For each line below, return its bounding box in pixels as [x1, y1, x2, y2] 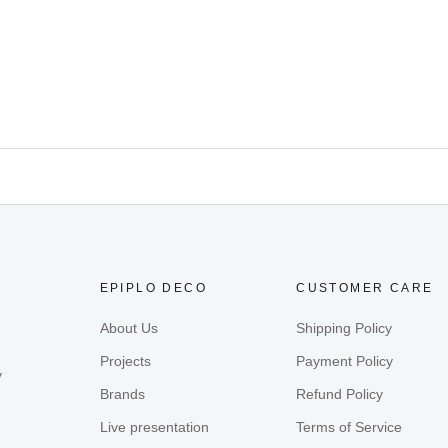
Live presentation [99, 419, 209, 435]
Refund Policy [296, 386, 384, 402]
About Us [99, 320, 158, 336]
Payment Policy [296, 353, 394, 369]
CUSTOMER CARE [296, 281, 434, 295]
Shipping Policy [296, 320, 393, 336]
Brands [99, 386, 145, 402]
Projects [99, 353, 151, 369]
